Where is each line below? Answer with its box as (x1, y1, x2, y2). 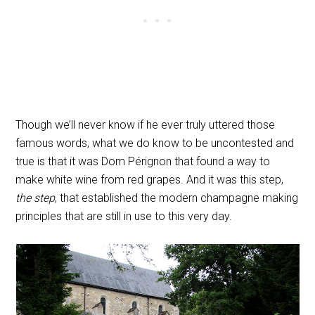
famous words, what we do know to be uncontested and (15, 136, 295, 150)
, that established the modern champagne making (55, 191, 299, 205)
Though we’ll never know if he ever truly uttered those (15, 117, 276, 131)
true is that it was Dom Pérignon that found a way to (15, 154, 271, 168)
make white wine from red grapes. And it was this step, (15, 172, 284, 186)
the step (15, 191, 56, 205)
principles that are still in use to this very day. (15, 209, 233, 223)
